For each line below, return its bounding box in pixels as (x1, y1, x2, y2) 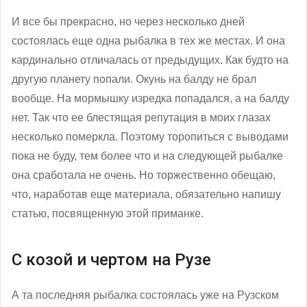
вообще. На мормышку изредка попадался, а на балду (12, 92, 289, 104)
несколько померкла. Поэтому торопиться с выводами (12, 130, 288, 143)
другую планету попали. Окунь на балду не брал (12, 73, 256, 85)
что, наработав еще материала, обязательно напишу (12, 188, 281, 200)
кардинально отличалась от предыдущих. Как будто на (12, 53, 288, 66)
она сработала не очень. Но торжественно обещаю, (12, 169, 275, 181)
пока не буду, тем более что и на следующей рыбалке (12, 149, 283, 162)
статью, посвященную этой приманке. (12, 207, 204, 219)
